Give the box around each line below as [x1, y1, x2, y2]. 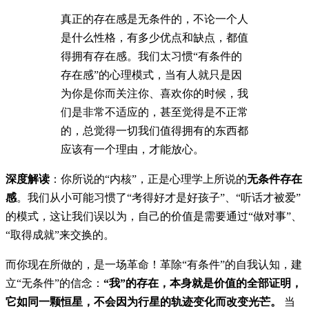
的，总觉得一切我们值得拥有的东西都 [61, 124, 248, 137]
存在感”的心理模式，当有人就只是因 [61, 68, 242, 81]
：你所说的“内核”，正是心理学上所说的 [50, 172, 247, 185]
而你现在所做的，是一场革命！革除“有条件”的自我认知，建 [6, 258, 302, 270]
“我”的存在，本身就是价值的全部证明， [103, 277, 302, 289]
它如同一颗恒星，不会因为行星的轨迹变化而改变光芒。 [6, 295, 281, 308]
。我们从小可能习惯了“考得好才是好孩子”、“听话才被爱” [17, 191, 301, 203]
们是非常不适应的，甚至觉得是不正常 [61, 106, 248, 118]
